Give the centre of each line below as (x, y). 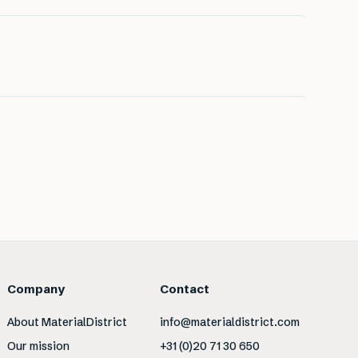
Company (36, 289)
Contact (184, 289)
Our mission (39, 346)
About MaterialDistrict (68, 322)
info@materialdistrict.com (229, 322)
